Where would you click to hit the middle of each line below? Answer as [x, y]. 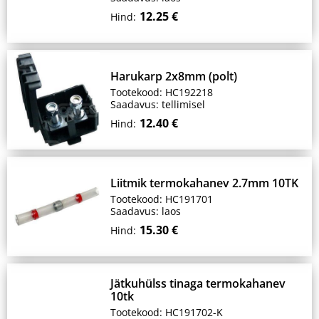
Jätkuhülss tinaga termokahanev [198, 283]
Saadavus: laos [146, 211]
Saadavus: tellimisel [158, 104]
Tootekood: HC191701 [162, 199]
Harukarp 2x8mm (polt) [174, 76]
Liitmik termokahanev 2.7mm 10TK [204, 183]
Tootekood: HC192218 [162, 92]
